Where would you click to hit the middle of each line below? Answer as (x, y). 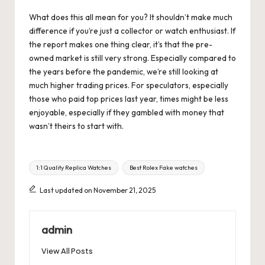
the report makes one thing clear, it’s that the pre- (121, 45)
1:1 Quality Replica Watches (74, 167)
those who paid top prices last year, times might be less (129, 99)
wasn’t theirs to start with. (76, 126)
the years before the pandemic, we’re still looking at (124, 72)
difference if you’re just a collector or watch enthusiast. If (132, 31)
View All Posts (67, 251)
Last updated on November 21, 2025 (97, 190)
